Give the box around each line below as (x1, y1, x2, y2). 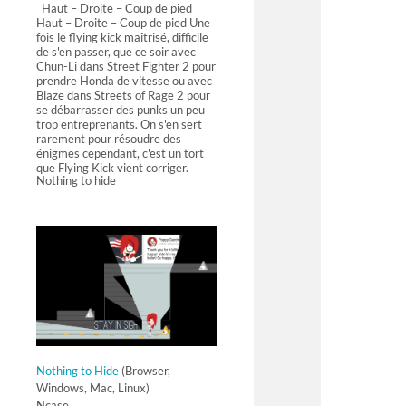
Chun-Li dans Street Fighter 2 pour (36, 58, 216, 73)
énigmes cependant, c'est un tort (36, 145, 204, 160)
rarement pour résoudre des (36, 130, 181, 146)
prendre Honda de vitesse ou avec (36, 72, 212, 88)
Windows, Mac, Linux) (36, 380, 150, 395)
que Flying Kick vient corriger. (36, 159, 188, 175)
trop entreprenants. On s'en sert (36, 116, 202, 131)
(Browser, (119, 362, 170, 378)
